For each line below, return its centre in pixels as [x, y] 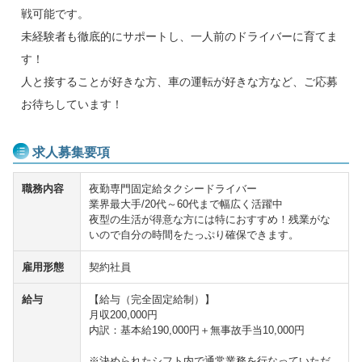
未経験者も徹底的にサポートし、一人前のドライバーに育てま [179, 36]
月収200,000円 [123, 314]
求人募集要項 [71, 152]
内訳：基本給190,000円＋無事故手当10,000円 [197, 330]
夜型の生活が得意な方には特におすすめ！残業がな [210, 219]
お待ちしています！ [72, 104]
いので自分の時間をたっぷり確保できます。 [194, 234]
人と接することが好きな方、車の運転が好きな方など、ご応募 [179, 81]
